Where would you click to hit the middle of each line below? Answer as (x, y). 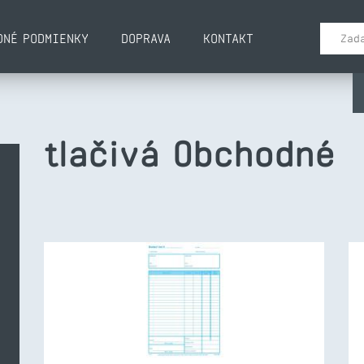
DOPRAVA (146, 39)
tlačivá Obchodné (189, 154)
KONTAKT (228, 39)
